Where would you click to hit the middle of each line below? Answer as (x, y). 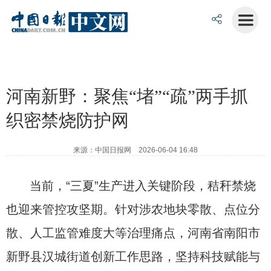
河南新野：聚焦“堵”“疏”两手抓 (127, 96)
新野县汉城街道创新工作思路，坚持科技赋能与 (133, 256)
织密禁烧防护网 (67, 120)
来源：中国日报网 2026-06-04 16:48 (135, 150)
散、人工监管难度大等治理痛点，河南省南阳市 (133, 233)
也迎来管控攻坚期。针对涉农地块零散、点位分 (133, 209)
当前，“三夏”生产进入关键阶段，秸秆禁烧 (143, 186)
